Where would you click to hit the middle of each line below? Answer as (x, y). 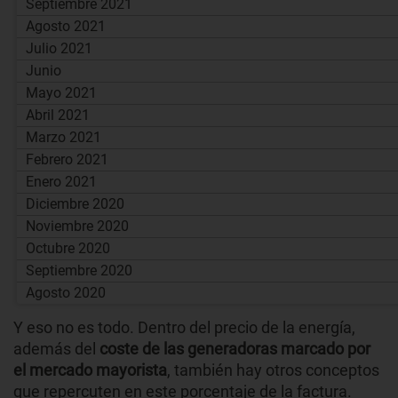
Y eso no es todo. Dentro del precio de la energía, (184, 327)
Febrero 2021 (68, 159)
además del (55, 348)
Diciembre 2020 (76, 203)
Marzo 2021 (64, 137)
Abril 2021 (58, 115)
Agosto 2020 (66, 292)
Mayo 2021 (62, 92)
